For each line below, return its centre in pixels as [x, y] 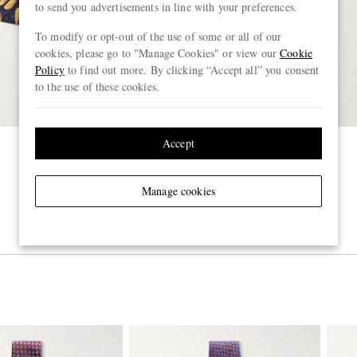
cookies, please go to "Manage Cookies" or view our [158, 53]
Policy [50, 70]
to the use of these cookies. [97, 86]
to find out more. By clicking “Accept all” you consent [192, 70]
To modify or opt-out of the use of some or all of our [159, 36]
